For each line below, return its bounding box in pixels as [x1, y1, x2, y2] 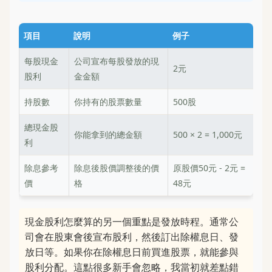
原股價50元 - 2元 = [173, 162, 245, 174]
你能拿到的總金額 [74, 129, 142, 140]
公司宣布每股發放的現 [74, 55, 159, 67]
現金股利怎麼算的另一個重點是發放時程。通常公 [25, 215, 239, 228]
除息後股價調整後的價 [74, 162, 159, 174]
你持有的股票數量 [74, 96, 142, 107]
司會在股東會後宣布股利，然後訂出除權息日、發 [25, 230, 239, 243]
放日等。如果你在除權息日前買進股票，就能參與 [25, 245, 239, 259]
